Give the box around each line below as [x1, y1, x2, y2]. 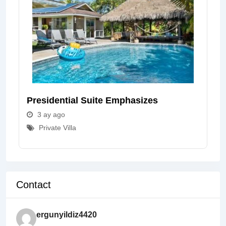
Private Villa [39, 124, 76, 132]
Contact [16, 179, 51, 191]
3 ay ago [37, 110, 65, 119]
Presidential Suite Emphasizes [27, 95, 158, 106]
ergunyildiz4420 [36, 210, 97, 219]
